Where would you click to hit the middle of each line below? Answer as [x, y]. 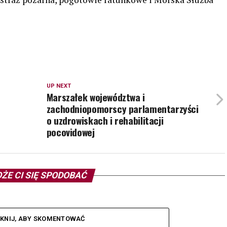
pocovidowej [70, 132]
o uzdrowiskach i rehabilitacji [105, 121]
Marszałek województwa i [96, 97]
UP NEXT [59, 86]
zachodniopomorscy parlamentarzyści [122, 109]
